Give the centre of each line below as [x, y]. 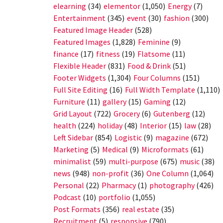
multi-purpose [133, 162]
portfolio [114, 197]
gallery [114, 102]
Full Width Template [160, 90]
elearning [70, 6]
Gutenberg [172, 114]
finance [66, 54]
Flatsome [154, 54]
